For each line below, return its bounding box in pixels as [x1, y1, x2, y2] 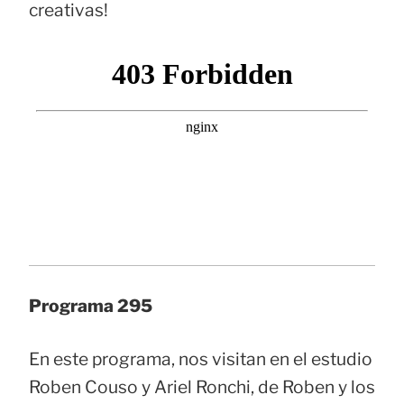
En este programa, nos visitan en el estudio [29, 348, 372, 371]
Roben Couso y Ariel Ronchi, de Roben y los [29, 376, 375, 399]
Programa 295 [29, 294, 152, 317]
